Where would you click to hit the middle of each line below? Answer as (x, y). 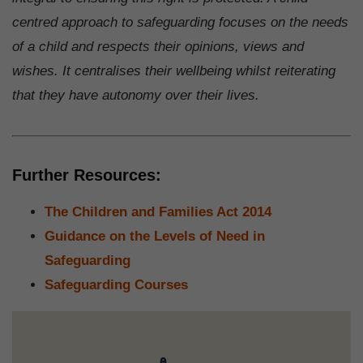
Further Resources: (87, 175)
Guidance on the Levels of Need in (155, 236)
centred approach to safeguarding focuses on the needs (180, 22)
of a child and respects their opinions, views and (158, 46)
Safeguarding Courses (116, 284)
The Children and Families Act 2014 (158, 211)
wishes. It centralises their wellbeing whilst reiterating (174, 70)
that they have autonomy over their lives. (136, 95)
